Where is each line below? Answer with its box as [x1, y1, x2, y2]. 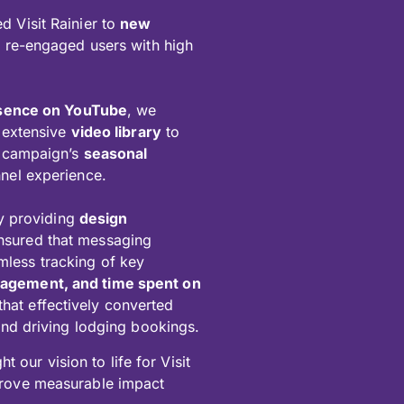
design [78, 209, 128, 228]
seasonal [83, 144, 148, 163]
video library [70, 123, 161, 142]
